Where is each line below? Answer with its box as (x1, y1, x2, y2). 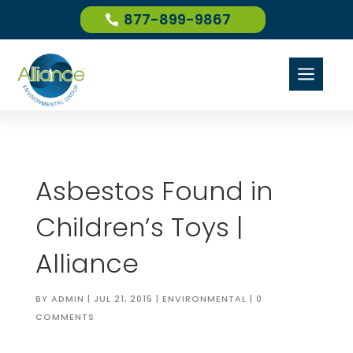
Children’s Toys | (35, 209, 243, 246)
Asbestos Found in (35, 173, 273, 210)
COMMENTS (35, 310, 95, 323)
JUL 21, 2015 (93, 292, 153, 305)
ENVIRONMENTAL (162, 292, 247, 305)
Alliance (35, 245, 139, 282)
